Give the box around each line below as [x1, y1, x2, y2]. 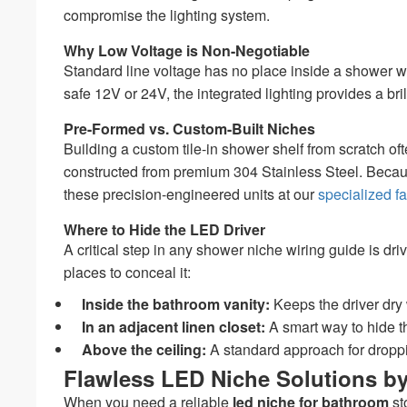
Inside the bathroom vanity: [82, 293, 271, 314]
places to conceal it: [64, 261, 192, 283]
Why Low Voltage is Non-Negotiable [64, 39, 311, 61]
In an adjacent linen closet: [82, 315, 266, 337]
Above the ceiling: [82, 338, 207, 360]
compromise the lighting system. [64, 4, 271, 25]
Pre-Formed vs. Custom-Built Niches [64, 117, 316, 139]
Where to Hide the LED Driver [64, 218, 266, 240]
